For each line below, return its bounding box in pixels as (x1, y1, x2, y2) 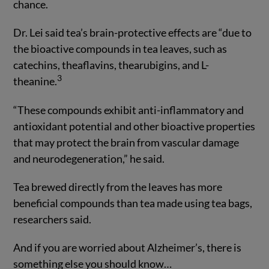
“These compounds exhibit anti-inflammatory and (13, 103, 244, 117)
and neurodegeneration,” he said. (13, 152, 165, 166)
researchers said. (13, 212, 92, 226)
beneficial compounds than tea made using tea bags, (13, 196, 253, 210)
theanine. (13, 74, 58, 88)
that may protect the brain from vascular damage (13, 136, 240, 150)
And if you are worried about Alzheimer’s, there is (13, 240, 242, 254)
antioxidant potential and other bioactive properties (13, 119, 256, 133)
